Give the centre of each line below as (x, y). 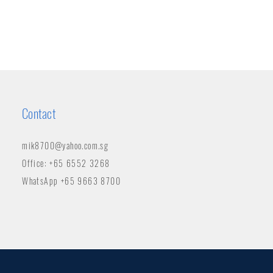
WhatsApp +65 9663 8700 (72, 181)
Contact (39, 113)
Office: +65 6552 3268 (66, 163)
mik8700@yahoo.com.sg (66, 145)
